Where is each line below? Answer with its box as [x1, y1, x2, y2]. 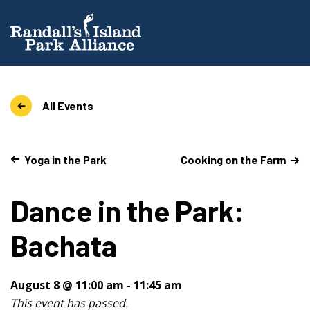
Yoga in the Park [24, 152, 107, 166]
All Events [42, 99, 93, 112]
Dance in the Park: [10, 192, 244, 228]
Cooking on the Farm [181, 152, 286, 166]
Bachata [10, 227, 117, 262]
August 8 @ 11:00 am [10, 277, 124, 293]
